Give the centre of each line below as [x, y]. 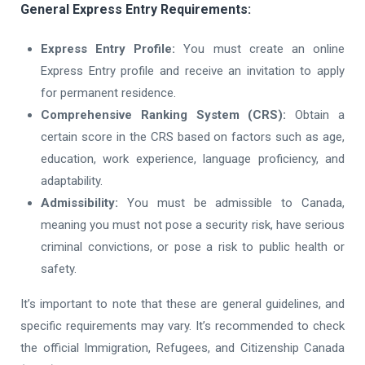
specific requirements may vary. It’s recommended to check [182, 326]
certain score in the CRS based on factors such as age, [193, 137]
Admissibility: [79, 203]
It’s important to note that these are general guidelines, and [182, 304]
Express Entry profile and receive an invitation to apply [193, 71]
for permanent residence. [108, 93]
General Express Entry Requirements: [136, 9]
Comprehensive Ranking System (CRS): [164, 115]
